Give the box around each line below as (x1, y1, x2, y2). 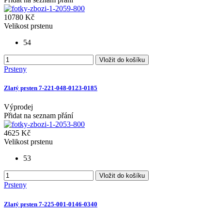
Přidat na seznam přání (4, 111, 73, 120)
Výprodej (4, 103, 33, 111)
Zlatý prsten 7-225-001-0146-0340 (4, 200, 97, 208)
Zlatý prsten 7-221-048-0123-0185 (4, 84, 97, 92)
